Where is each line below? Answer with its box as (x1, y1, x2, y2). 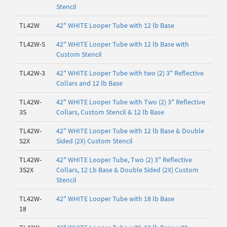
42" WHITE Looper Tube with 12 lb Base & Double (56, 126, 204, 135)
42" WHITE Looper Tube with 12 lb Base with (56, 40, 189, 49)
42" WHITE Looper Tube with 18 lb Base (56, 194, 174, 203)
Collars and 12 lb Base (56, 79, 123, 88)
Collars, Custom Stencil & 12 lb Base (56, 107, 164, 117)
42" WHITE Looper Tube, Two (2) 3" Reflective (56, 155, 192, 164)
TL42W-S (19, 40, 45, 49)
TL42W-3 (19, 68, 45, 78)
